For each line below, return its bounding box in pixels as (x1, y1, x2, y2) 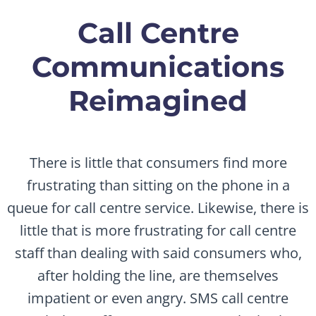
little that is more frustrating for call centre (20, 220, 296, 240)
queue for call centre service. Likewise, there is (7, 197, 309, 217)
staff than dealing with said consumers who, (14, 243, 302, 262)
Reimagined (68, 83, 248, 118)
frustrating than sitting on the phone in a (26, 175, 290, 195)
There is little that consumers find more (29, 152, 287, 172)
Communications (32, 49, 284, 84)
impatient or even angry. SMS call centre (28, 288, 288, 308)
